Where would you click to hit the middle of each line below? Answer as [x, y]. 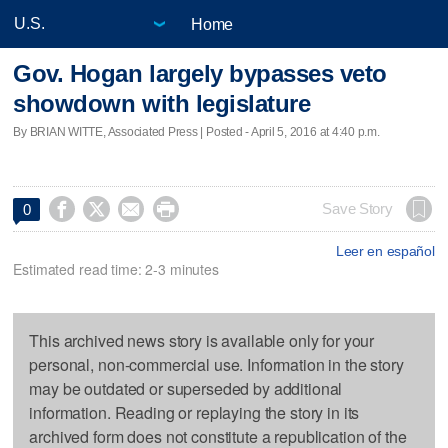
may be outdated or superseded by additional [186, 388]
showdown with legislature [162, 104]
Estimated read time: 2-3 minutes [116, 268]
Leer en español [385, 250]
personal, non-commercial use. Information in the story [216, 364]
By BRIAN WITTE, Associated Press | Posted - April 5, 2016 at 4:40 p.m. [196, 131]
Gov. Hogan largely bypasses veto [200, 74]
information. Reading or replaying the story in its [194, 412]
